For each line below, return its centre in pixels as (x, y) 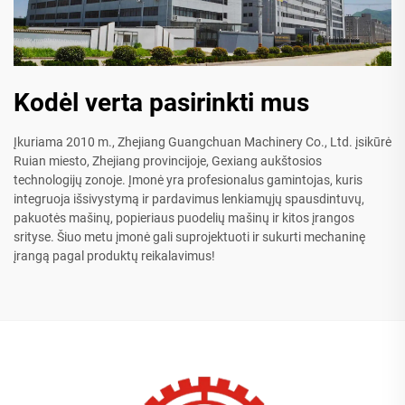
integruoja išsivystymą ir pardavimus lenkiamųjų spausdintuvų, (189, 199)
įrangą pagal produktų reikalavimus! (114, 256)
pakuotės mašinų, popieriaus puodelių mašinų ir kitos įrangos (184, 218)
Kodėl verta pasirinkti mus (161, 103)
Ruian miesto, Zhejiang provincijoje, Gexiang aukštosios (168, 161)
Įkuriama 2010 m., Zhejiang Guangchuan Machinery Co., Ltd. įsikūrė (202, 142)
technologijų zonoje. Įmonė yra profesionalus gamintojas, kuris (188, 180)
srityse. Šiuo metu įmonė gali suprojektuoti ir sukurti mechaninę (189, 237)
